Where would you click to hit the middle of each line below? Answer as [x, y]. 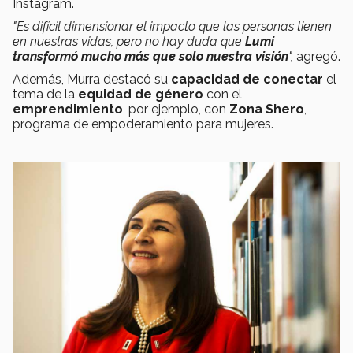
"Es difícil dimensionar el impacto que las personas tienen [172, 26]
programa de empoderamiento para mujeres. [143, 124]
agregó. [317, 56]
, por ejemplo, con [176, 109]
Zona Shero [267, 109]
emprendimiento [68, 109]
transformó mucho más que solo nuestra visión [150, 56]
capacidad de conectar [245, 79]
